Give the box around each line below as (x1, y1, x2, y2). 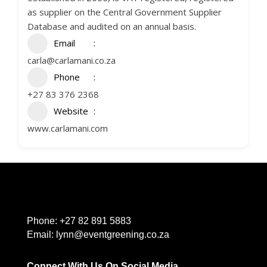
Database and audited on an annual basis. (27, 20, 196, 32)
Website (54, 105, 88, 117)
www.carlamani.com (27, 122, 108, 134)
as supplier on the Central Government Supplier (27, 6, 222, 18)
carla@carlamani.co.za (27, 54, 116, 66)
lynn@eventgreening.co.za (55, 229, 169, 240)
